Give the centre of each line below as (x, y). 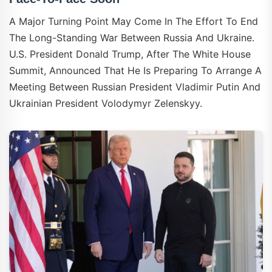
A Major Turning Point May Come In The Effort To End (134, 21)
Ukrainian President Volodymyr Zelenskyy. (106, 103)
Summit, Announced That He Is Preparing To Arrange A (135, 70)
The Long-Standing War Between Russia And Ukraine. (132, 37)
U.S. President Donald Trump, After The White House (130, 54)
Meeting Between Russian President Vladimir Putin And (135, 87)
